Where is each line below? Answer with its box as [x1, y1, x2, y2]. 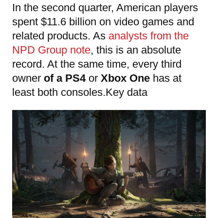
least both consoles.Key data [12, 86, 147, 98]
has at [150, 72, 182, 84]
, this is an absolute [91, 43, 181, 56]
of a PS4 [41, 72, 86, 84]
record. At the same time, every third [12, 57, 182, 70]
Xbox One [98, 72, 150, 84]
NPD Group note [12, 43, 91, 56]
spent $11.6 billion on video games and [12, 15, 194, 28]
